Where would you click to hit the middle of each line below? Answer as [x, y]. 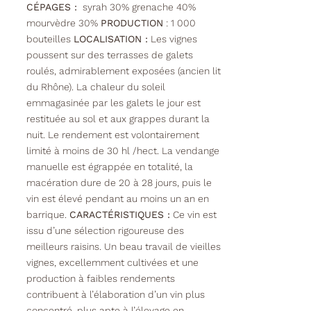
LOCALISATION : [110, 39]
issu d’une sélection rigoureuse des [105, 231]
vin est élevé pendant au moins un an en [117, 199]
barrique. [48, 215]
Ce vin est [193, 215]
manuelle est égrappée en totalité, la [109, 167]
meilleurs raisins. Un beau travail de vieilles [123, 247]
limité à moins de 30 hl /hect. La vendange [123, 151]
